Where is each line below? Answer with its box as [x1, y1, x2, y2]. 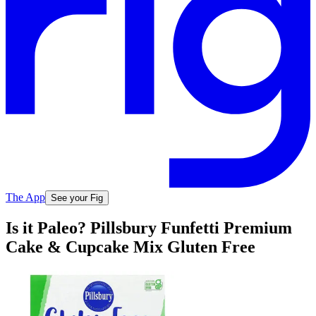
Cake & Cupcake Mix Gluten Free [6, 238, 255, 257]
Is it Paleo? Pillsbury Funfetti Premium [6, 219, 292, 238]
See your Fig [51, 192, 103, 203]
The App [6, 190, 45, 203]
